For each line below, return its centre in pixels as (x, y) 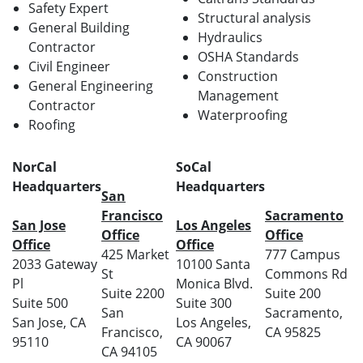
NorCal (34, 167)
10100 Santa (213, 265)
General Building (79, 28)
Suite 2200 (133, 294)
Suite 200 (293, 294)
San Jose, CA (49, 323)
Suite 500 (40, 303)
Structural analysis (254, 18)
